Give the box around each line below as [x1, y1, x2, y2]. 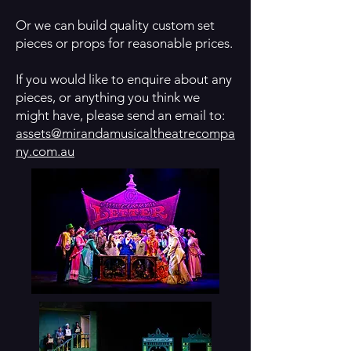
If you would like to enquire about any [16, 71, 232, 87]
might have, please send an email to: [16, 107, 225, 123]
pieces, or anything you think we [16, 89, 200, 105]
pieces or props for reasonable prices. [16, 35, 233, 51]
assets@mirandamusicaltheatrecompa [16, 125, 235, 141]
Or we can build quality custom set [16, 17, 215, 33]
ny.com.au [16, 143, 74, 159]
